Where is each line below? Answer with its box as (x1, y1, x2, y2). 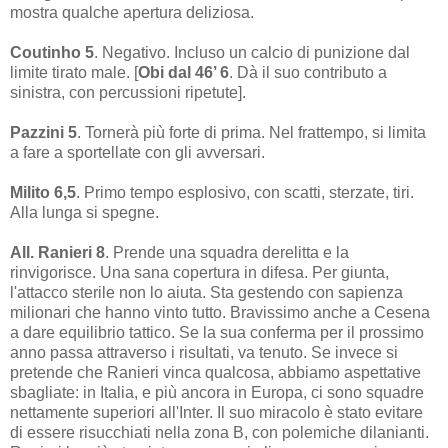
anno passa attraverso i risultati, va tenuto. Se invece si (10, 344, 398, 362)
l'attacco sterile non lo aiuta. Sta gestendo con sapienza (10, 284, 403, 302)
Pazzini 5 (10, 124, 77, 142)
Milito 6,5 (10, 184, 76, 202)
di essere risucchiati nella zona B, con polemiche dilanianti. (10, 424, 429, 442)
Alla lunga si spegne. (10, 204, 159, 222)
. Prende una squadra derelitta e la (105, 244, 349, 262)
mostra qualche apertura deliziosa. (10, 4, 254, 22)
